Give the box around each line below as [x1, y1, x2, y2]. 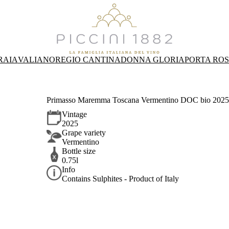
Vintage [62, 110, 87, 119]
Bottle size [62, 147, 96, 156]
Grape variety [62, 128, 106, 138]
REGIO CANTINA [55, 55, 121, 64]
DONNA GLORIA [120, 55, 185, 64]
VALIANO [17, 55, 55, 64]
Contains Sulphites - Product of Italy [62, 174, 179, 184]
